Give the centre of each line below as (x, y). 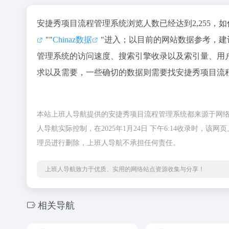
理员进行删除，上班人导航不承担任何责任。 (108, 143)
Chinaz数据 (72, 40)
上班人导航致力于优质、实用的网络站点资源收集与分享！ (125, 169)
